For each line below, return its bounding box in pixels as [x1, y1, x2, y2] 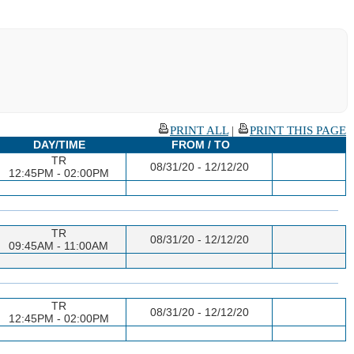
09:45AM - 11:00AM [9, 239, 108, 252]
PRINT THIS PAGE [250, 123, 346, 137]
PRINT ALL [170, 123, 228, 137]
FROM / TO [171, 137, 230, 151]
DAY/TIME [33, 137, 85, 151]
